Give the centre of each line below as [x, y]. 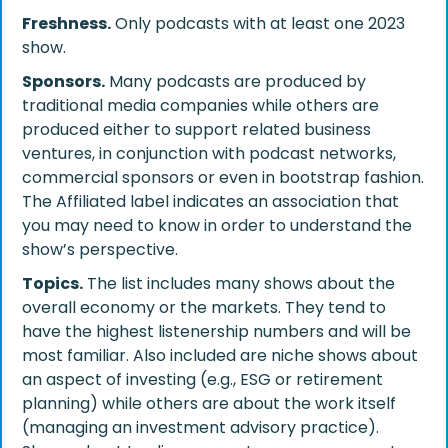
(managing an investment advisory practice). [200, 427]
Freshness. [66, 23]
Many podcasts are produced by [235, 81]
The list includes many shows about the [239, 283]
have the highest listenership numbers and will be [216, 331]
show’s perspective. [100, 249]
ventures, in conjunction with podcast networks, [209, 153]
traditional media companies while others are [200, 105]
